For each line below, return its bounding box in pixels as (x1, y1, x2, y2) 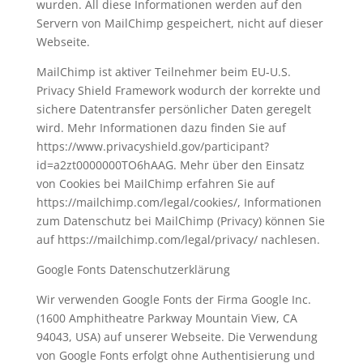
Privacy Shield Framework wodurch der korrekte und (36, 83, 321, 98)
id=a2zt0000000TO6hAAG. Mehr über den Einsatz (36, 157, 305, 173)
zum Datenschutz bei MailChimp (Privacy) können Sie (36, 213, 325, 228)
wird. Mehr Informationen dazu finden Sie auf (36, 120, 286, 135)
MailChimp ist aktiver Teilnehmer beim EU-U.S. (36, 64, 291, 79)
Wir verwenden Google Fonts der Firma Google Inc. (36, 292, 311, 307)
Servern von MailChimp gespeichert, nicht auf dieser (36, 15, 323, 31)
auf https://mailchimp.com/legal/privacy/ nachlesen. (36, 232, 320, 247)
